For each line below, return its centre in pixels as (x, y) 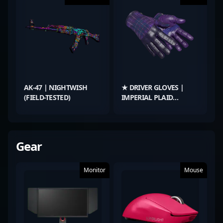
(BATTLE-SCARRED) (151, 107)
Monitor (95, 170)
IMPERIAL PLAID (147, 97)
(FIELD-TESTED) (48, 97)
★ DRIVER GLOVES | (153, 87)
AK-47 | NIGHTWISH (56, 87)
